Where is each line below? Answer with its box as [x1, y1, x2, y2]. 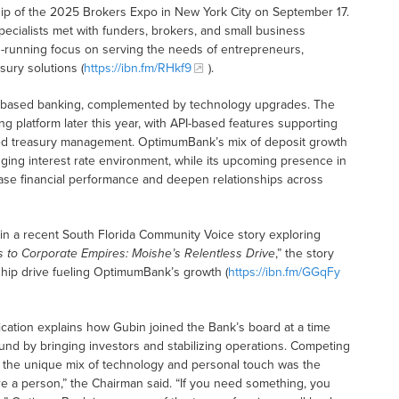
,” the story [274, 246, 334, 262]
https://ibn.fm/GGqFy [227, 265, 340, 281]
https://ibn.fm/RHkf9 [83, 61, 191, 77]
